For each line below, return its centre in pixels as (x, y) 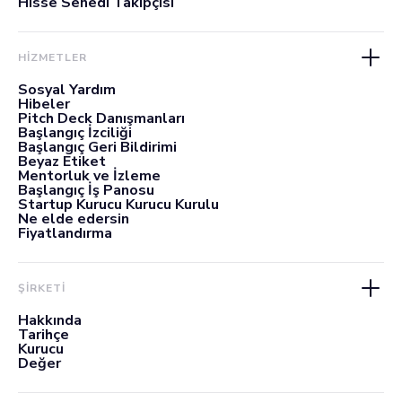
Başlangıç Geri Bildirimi (97, 147)
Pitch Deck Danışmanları (101, 118)
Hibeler (44, 104)
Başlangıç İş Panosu (86, 190)
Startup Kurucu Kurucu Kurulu (118, 204)
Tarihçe (44, 334)
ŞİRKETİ (42, 288)
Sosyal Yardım (67, 89)
